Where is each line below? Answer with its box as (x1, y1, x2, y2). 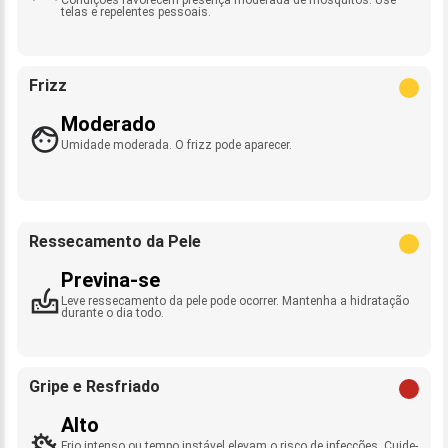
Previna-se (61, 267, 160, 292)
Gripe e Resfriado (29, 376, 160, 396)
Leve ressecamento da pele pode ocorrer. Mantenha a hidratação (61, 293, 409, 308)
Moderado (61, 111, 156, 136)
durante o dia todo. (61, 305, 164, 320)
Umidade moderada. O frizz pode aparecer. (61, 137, 292, 152)
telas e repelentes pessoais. (61, 4, 211, 19)
